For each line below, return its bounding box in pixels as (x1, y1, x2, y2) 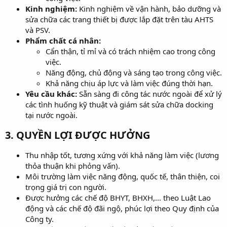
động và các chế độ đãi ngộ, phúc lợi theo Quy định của (25, 203, 219, 213)
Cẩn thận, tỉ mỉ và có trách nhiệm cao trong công (46, 46, 215, 56)
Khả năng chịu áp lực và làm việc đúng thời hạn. (46, 78, 213, 88)
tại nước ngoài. (25, 109, 78, 120)
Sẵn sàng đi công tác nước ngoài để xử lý (77, 88, 222, 99)
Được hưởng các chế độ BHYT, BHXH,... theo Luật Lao (25, 192, 211, 203)
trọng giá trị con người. (25, 181, 106, 192)
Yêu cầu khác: (25, 88, 77, 99)
